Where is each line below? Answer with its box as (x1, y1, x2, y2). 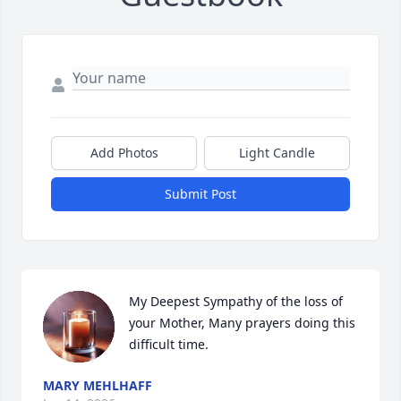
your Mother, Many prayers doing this (129, 314, 355, 332)
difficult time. (129, 336, 209, 354)
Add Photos (90, 144, 158, 162)
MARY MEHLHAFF (43, 377, 152, 395)
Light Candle (239, 144, 315, 162)
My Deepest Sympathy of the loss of (129, 293, 343, 311)
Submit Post (165, 185, 236, 203)
